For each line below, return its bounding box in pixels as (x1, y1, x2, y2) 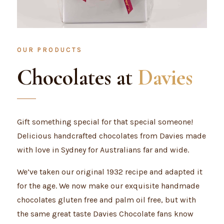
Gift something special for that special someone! (16, 117, 193, 126)
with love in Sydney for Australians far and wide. (16, 145, 189, 154)
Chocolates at (16, 64, 137, 91)
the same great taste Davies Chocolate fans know (16, 209, 193, 218)
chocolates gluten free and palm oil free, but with (16, 195, 196, 204)
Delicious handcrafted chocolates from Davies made (16, 131, 206, 140)
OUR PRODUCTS (16, 46, 82, 53)
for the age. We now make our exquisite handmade (16, 181, 199, 190)
